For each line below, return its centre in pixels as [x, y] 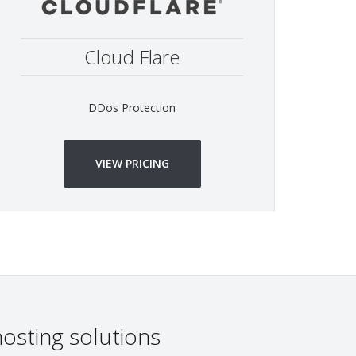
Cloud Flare [132, 57]
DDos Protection [132, 108]
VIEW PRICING [132, 163]
